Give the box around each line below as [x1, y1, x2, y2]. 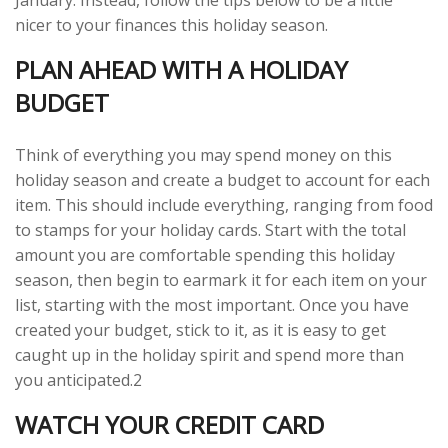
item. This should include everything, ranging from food [15, 194, 433, 216]
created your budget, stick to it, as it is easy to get [15, 319, 386, 341]
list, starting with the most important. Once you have [15, 294, 409, 316]
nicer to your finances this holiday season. [15, 14, 328, 36]
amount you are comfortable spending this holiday [15, 244, 395, 266]
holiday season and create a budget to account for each [15, 169, 430, 191]
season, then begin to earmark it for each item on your [15, 269, 427, 291]
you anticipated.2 [15, 369, 142, 391]
